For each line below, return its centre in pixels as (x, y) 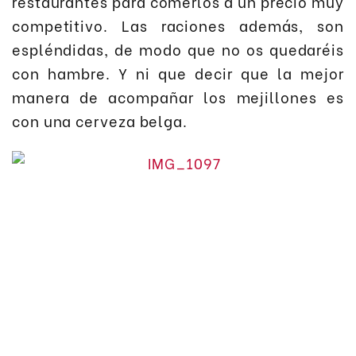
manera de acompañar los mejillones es (178, 97)
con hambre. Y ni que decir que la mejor (178, 73)
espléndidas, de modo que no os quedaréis (178, 49)
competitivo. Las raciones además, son (178, 25)
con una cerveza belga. (100, 121)
